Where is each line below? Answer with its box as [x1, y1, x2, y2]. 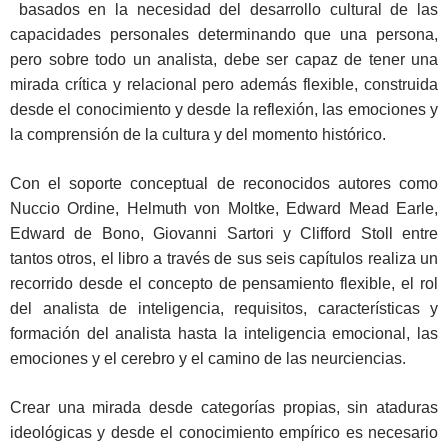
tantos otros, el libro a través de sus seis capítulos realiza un [10, 250, 438, 268]
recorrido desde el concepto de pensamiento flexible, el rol [10, 275, 438, 293]
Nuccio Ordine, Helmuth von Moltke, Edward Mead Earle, [10, 200, 438, 218]
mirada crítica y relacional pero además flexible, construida [10, 76, 438, 94]
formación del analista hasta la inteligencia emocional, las [10, 325, 438, 343]
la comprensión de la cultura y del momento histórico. [10, 126, 386, 144]
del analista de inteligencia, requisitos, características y [10, 300, 438, 318]
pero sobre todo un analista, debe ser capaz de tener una [10, 51, 438, 69]
